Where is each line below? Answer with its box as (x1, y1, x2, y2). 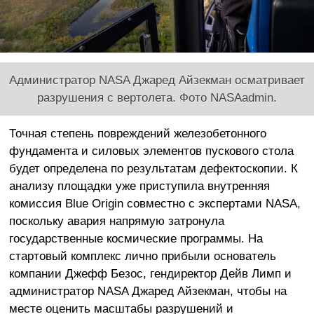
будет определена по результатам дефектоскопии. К (8, 161, 298, 176)
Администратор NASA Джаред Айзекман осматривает (9, 73, 305, 88)
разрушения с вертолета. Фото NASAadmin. (37, 90, 277, 105)
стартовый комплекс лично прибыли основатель (8, 249, 276, 264)
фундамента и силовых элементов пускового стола (8, 144, 294, 158)
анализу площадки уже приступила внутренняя (8, 179, 270, 193)
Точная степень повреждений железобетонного (8, 126, 266, 141)
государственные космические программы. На (8, 231, 263, 246)
